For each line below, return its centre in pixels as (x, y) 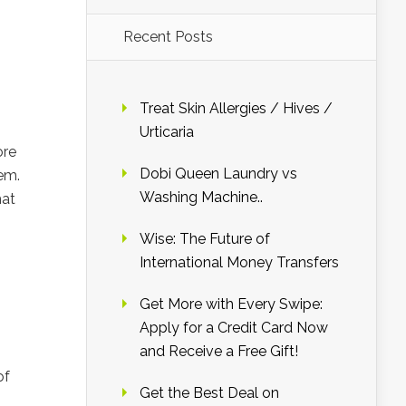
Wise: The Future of (205, 239)
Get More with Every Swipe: (231, 304)
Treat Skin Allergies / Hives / (236, 108)
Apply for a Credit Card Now (234, 328)
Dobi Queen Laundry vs (218, 174)
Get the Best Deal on (209, 393)
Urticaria (167, 132)
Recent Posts (168, 37)
